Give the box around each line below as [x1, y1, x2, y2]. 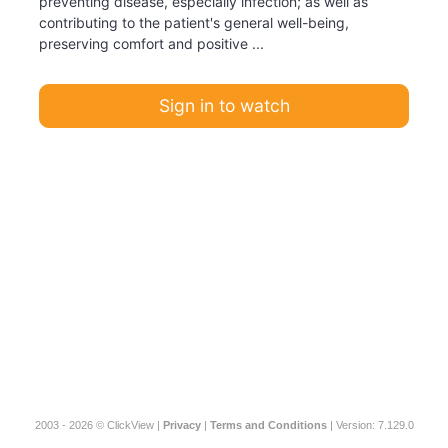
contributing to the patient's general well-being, [39, 14, 349, 31]
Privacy [162, 419, 201, 431]
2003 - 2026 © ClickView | [34, 419, 163, 431]
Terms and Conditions [209, 419, 327, 431]
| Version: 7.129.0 [326, 419, 414, 431]
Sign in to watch [158, 95, 290, 116]
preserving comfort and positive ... [39, 35, 264, 52]
